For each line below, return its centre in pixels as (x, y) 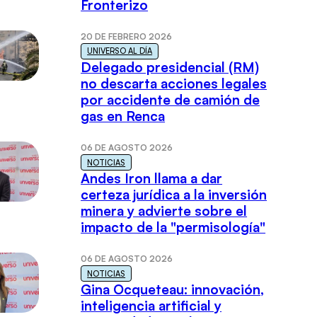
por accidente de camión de (171, 100)
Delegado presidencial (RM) (170, 68)
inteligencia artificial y (151, 306)
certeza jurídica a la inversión (174, 195)
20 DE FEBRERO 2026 (127, 36)
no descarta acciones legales (174, 84)
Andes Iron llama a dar (152, 179)
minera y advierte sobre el (164, 211)
